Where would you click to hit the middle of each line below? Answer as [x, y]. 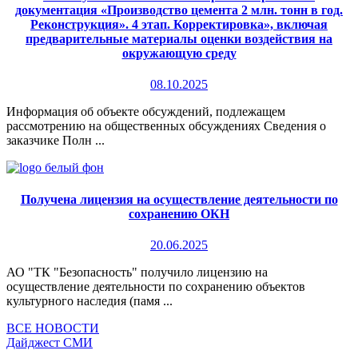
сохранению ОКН [179, 213]
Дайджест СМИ [50, 342]
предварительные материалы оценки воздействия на [179, 39]
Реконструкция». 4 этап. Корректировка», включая [179, 25]
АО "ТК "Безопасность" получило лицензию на [137, 272]
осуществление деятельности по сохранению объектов [156, 286]
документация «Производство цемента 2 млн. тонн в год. [179, 10]
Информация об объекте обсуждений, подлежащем [146, 112]
